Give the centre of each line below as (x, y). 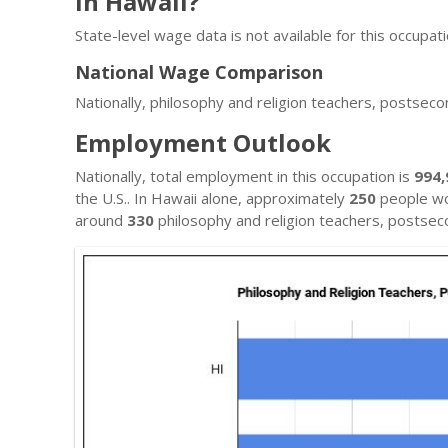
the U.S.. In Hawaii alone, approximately (212, 198)
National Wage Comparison (199, 72)
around (101, 220)
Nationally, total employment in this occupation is (244, 176)
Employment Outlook (203, 142)
